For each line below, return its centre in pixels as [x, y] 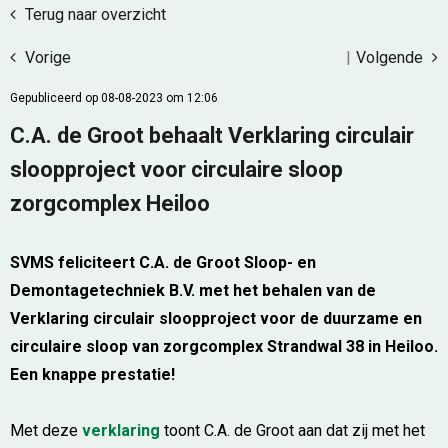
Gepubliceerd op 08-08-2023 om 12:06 [114, 98]
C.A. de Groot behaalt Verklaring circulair [212, 135]
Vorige [46, 57]
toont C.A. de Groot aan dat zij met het [294, 430]
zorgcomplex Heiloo [110, 203]
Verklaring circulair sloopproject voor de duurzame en [216, 318]
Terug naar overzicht [93, 14]
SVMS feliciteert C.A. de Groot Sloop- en [163, 262]
